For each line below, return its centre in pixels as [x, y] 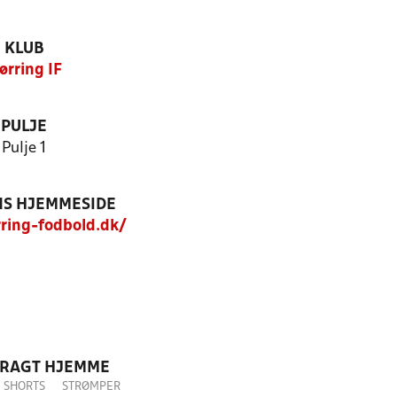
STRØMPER [91, 387]
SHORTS [24, 387]
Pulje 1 [24, 148]
